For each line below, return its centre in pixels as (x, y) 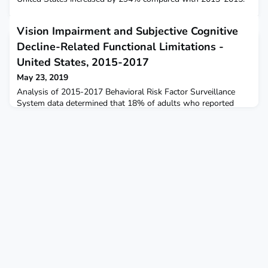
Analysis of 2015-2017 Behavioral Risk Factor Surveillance (126, 92)
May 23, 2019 (42, 78)
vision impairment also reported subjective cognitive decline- (129, 115)
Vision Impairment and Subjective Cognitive (127, 31)
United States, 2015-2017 (83, 63)
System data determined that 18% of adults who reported (125, 103)
